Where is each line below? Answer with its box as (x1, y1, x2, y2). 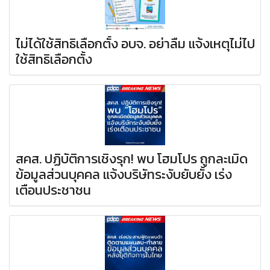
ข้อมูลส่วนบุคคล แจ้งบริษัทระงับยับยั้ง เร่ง (16, 165, 232, 185)
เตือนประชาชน (16, 180, 91, 201)
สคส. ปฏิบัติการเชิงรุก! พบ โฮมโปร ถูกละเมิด (16, 149, 248, 169)
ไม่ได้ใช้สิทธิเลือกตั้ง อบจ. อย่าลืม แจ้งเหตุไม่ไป (16, 34, 255, 54)
